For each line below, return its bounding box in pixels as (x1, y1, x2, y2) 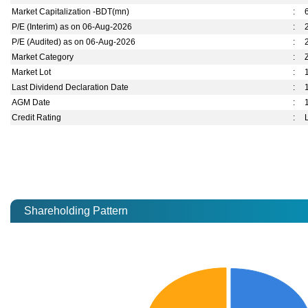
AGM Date (12, 98, 51, 108)
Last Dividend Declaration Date (12, 82, 129, 93)
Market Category (12, 52, 74, 63)
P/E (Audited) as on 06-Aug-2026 (12, 37, 136, 47)
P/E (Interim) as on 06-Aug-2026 (12, 22, 133, 32)
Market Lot (12, 67, 52, 78)
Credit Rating (12, 113, 62, 123)
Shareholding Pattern (24, 205, 136, 217)
